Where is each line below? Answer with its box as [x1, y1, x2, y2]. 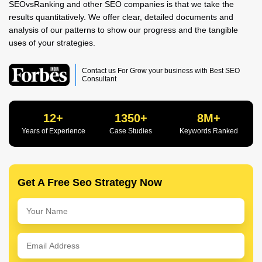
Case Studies [109, 126, 153, 135]
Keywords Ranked [179, 126, 238, 135]
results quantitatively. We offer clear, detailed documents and [9, 12, 233, 22]
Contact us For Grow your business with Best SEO [82, 66, 240, 75]
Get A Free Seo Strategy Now [18, 176, 162, 188]
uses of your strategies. [9, 37, 95, 47]
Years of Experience [21, 126, 85, 135]
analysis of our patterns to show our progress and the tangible [9, 25, 238, 35]
